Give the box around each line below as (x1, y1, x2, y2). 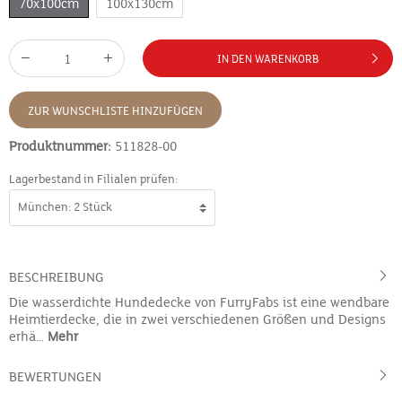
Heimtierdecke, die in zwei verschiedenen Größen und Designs (9, 311, 386, 328)
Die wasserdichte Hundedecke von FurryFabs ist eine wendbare (9, 294, 389, 310)
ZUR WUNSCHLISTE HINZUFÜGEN (28, 104, 203, 118)
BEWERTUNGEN (9, 368, 101, 385)
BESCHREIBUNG (9, 268, 104, 285)
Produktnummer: (9, 138, 115, 154)
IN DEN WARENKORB (217, 53, 319, 66)
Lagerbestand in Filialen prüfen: (9, 172, 178, 187)
